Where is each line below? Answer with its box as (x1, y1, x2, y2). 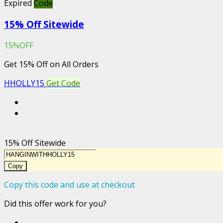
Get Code (46, 77, 80, 89)
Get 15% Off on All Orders (4, 58, 99, 70)
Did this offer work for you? (4, 198, 107, 209)
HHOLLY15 (4, 77, 44, 89)
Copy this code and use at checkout (4, 179, 135, 190)
